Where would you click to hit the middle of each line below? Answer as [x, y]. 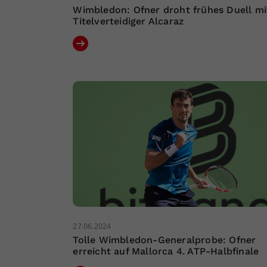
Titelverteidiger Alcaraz [128, 21]
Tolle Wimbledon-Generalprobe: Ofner [164, 240]
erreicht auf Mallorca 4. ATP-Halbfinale [166, 252]
